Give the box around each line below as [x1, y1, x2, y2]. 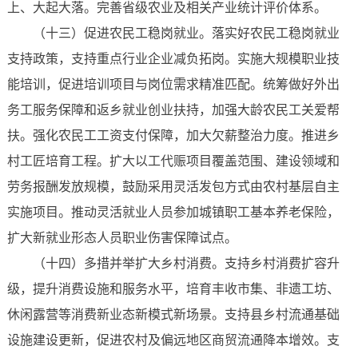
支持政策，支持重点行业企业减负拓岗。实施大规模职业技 [6, 52, 340, 66]
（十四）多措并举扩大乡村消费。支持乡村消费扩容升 [32, 257, 340, 271]
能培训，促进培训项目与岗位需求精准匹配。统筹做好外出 [6, 78, 340, 92]
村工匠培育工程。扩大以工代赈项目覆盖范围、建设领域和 [6, 154, 340, 169]
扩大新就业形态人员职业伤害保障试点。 [6, 231, 237, 245]
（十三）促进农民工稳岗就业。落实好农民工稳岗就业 [32, 26, 340, 41]
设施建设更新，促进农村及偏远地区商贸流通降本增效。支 [6, 333, 340, 348]
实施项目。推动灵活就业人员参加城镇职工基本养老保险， [6, 205, 340, 220]
